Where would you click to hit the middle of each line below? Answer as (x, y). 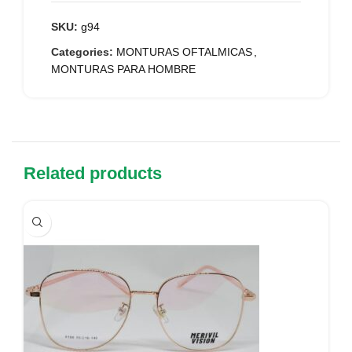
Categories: (82, 51)
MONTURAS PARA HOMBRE (123, 69)
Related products (93, 173)
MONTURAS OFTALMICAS (184, 51)
